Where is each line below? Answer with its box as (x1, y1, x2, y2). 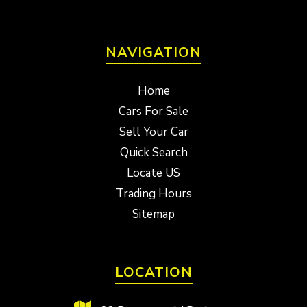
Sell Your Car (119, 123, 188, 140)
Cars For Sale (119, 103, 188, 119)
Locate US (127, 164, 180, 181)
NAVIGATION (106, 42, 201, 62)
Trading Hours (115, 185, 192, 201)
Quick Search (119, 144, 188, 160)
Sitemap (132, 206, 175, 222)
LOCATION (114, 262, 193, 282)
